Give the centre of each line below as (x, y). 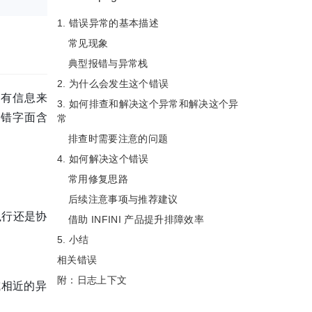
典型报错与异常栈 (108, 64)
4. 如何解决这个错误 (103, 159)
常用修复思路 (98, 179)
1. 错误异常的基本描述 (108, 23)
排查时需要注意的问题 (118, 139)
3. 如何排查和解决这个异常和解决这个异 (148, 104)
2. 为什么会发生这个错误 (113, 84)
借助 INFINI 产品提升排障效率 (136, 220)
